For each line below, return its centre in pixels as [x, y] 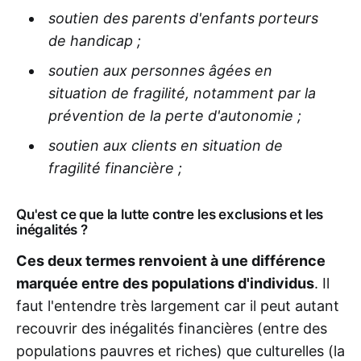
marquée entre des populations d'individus [165, 284]
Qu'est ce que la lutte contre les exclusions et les [170, 215]
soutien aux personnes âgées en [160, 71]
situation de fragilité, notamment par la [182, 93]
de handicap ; [94, 41]
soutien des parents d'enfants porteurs [183, 19]
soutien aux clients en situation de [165, 146]
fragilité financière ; [115, 168]
